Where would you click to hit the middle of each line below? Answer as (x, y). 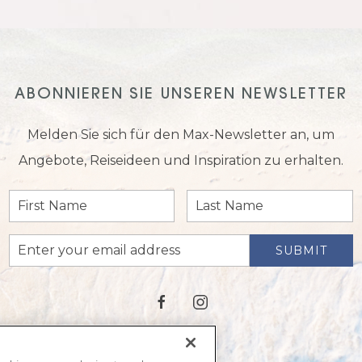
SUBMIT (302, 250)
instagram (219, 301)
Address (30, 267)
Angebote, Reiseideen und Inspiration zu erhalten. (181, 160)
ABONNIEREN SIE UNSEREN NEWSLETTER (181, 95)
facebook (179, 301)
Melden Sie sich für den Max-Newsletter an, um (181, 134)
